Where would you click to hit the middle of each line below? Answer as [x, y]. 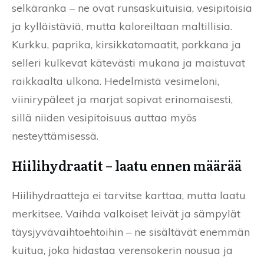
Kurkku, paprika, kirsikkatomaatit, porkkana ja [126, 44]
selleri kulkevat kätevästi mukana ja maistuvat [128, 62]
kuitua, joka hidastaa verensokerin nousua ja [122, 250]
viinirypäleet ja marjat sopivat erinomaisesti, [122, 99]
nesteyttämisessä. [55, 136]
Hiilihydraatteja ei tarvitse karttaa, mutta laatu [129, 195]
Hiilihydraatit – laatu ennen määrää [127, 165]
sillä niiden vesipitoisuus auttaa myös [104, 117]
